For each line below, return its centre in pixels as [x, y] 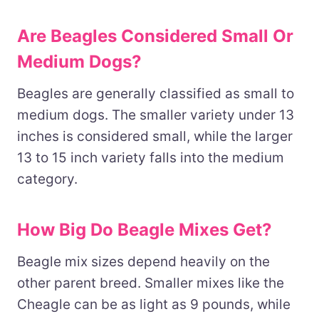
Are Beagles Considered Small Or [155, 36]
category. [47, 179]
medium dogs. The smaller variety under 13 [156, 115]
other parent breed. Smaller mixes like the [151, 283]
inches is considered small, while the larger [155, 136]
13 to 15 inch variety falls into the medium [151, 157]
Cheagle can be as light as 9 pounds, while [154, 304]
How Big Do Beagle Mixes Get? [145, 229]
